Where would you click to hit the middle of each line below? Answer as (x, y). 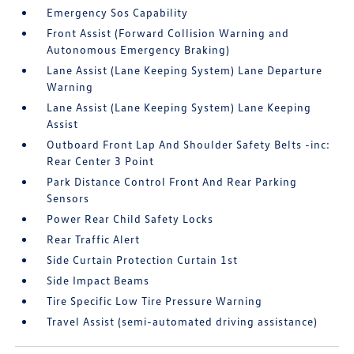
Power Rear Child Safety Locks (130, 218)
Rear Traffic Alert (94, 239)
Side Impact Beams (98, 280)
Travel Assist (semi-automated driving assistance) (183, 321)
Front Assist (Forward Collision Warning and (168, 33)
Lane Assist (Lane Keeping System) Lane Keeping (179, 107)
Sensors (68, 198)
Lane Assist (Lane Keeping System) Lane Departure (185, 70)
